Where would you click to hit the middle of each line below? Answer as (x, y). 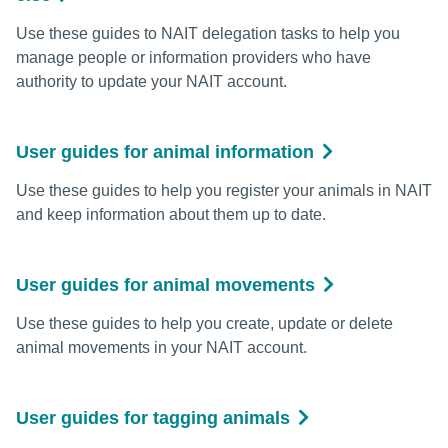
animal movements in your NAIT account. (161, 347)
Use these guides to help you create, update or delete (204, 323)
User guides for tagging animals (153, 417)
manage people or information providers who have (193, 57)
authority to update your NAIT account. (151, 81)
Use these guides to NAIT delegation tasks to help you (208, 33)
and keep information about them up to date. (171, 214)
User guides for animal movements (165, 284)
